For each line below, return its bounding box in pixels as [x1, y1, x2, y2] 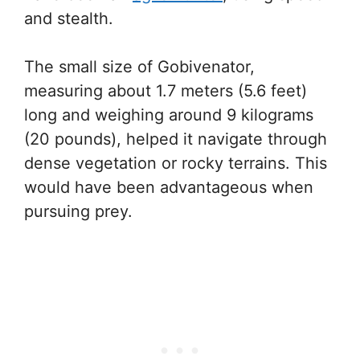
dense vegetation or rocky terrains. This [24, 153, 327, 173]
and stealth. [24, 9, 113, 28]
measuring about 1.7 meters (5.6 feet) [24, 81, 307, 100]
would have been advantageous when [24, 178, 313, 197]
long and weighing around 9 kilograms [24, 105, 313, 125]
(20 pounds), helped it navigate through [24, 129, 327, 149]
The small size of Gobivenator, [24, 57, 255, 76]
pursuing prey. [24, 202, 133, 221]
